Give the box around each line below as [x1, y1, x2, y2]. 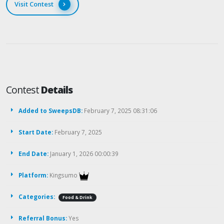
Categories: [18, 192, 55, 201]
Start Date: [18, 128, 53, 136]
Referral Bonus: [18, 214, 67, 222]
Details [41, 83, 73, 97]
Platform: [18, 171, 48, 179]
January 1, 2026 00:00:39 [48, 149, 118, 158]
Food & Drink [62, 194, 92, 201]
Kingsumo [48, 171, 79, 179]
